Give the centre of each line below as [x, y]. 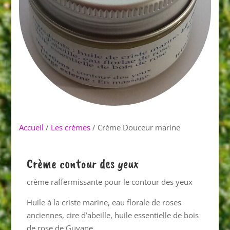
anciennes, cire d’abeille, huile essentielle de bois [113, 215]
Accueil [32, 128]
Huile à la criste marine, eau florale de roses [104, 203]
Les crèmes [71, 128]
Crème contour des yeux [83, 164]
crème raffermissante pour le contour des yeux [110, 182]
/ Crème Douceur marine [136, 128]
